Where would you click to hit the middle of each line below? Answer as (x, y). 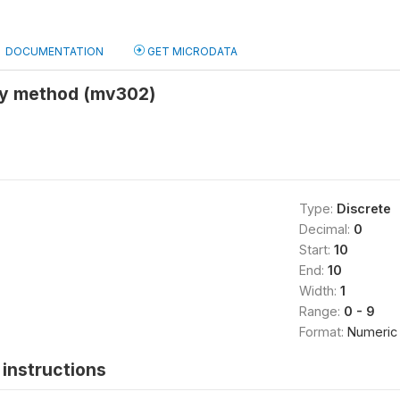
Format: (323, 332)
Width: (319, 291)
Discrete (363, 208)
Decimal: (326, 229)
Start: (316, 250)
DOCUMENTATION (54, 51)
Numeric (372, 332)
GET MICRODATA (191, 51)
